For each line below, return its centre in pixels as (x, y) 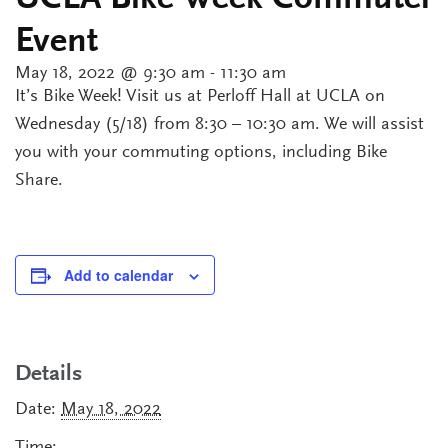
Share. (39, 181)
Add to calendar (118, 275)
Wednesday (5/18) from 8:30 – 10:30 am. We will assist (219, 125)
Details (48, 374)
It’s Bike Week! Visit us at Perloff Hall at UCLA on (200, 97)
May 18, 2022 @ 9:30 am (110, 74)
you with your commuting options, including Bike (201, 153)
